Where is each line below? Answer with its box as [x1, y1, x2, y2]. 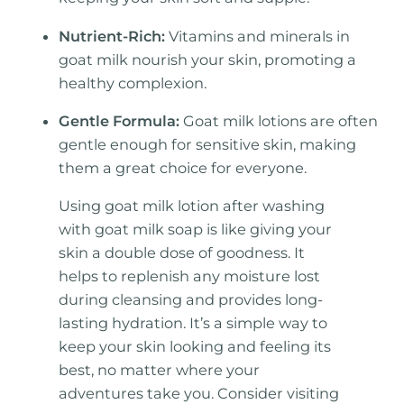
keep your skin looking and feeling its [59, 337, 332, 356]
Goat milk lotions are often [179, 111, 379, 130]
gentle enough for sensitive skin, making [59, 134, 357, 153]
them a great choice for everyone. [59, 158, 308, 177]
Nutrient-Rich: [59, 26, 166, 45]
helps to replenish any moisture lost [59, 267, 321, 286]
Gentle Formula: [59, 111, 180, 130]
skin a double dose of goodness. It [59, 243, 306, 262]
